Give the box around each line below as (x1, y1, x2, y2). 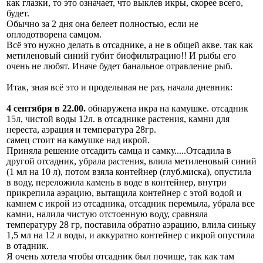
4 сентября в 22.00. (6, 103, 86, 113)
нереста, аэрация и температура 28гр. (6, 124, 156, 134)
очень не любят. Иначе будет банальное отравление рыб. (6, 60, 232, 71)
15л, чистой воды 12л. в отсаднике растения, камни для (6, 113, 230, 124)
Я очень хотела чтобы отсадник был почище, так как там (6, 251, 234, 261)
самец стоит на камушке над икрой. (6, 134, 150, 145)
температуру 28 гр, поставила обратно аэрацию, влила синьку (6, 219, 256, 230)
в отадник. (6, 240, 49, 251)
